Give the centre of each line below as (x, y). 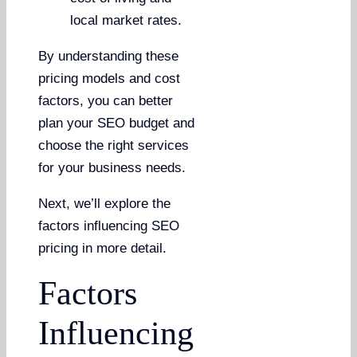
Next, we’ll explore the (105, 204)
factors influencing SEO (109, 226)
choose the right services (114, 146)
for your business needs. (112, 168)
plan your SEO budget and (117, 124)
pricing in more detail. (103, 249)
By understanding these (109, 57)
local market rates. (126, 21)
